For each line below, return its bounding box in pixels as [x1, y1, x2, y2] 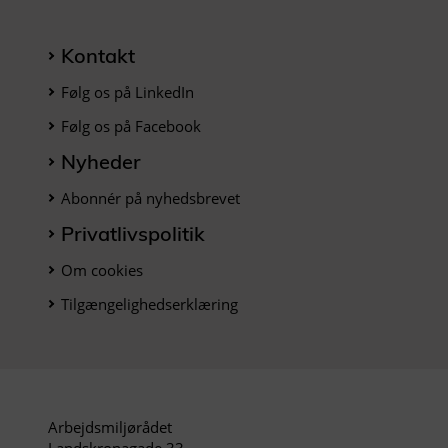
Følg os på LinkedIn [61, 82, 194, 102]
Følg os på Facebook [61, 116, 201, 136]
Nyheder [61, 149, 141, 174]
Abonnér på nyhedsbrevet [61, 188, 240, 208]
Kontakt [61, 43, 135, 68]
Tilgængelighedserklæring [61, 294, 238, 314]
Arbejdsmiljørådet [48, 417, 172, 437]
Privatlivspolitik [61, 221, 205, 246]
